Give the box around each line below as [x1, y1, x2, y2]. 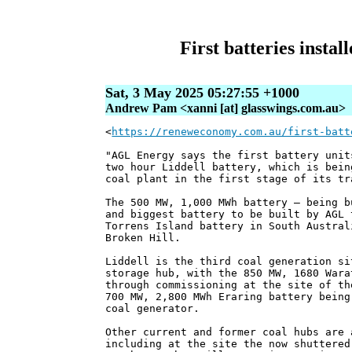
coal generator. [105, 302, 200, 315]
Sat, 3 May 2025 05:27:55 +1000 [105, 85, 300, 101]
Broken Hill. [105, 232, 181, 244]
